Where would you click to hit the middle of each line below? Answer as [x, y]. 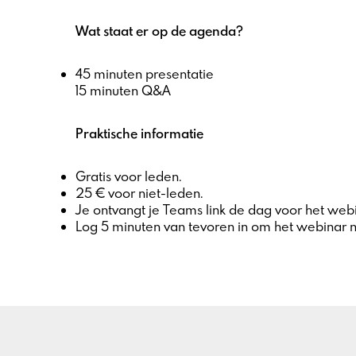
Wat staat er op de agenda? [159, 31]
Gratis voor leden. [129, 176]
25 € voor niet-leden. [139, 193]
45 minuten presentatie [145, 74]
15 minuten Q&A [123, 91]
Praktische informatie [139, 133]
